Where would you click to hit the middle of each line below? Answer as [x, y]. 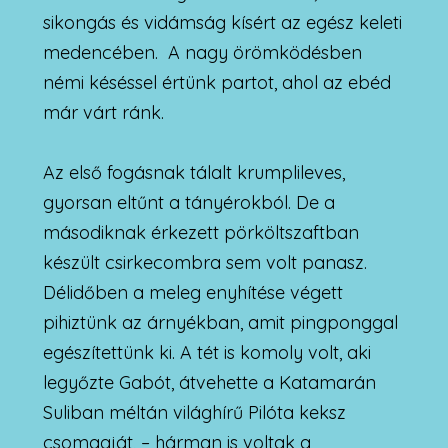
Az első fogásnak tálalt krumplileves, [193, 172]
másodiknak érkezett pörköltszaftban [200, 232]
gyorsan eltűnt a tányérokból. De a [188, 202]
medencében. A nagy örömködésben [202, 52]
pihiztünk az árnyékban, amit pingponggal [220, 322]
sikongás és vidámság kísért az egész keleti [222, 22]
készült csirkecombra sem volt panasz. [204, 262]
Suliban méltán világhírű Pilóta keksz [194, 412]
